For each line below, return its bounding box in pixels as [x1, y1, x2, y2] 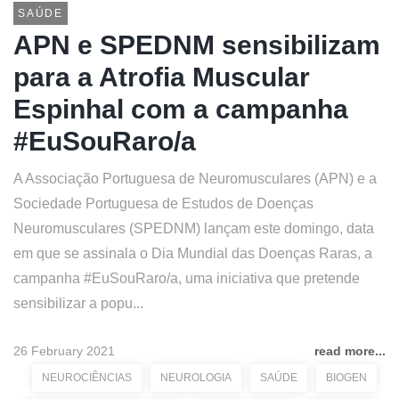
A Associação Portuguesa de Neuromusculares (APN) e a [13, 171, 377, 186]
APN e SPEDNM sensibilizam [13, 30, 380, 60]
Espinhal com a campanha [13, 94, 348, 124]
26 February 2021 [13, 344, 115, 358]
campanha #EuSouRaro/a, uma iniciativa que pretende [13, 271, 360, 286]
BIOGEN [326, 371, 367, 384]
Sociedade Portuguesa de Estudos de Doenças [13, 196, 313, 211]
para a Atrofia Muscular [13, 62, 310, 92]
